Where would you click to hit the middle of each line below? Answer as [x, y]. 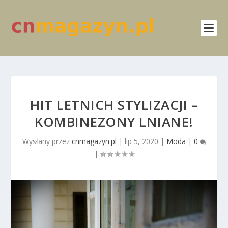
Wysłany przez [47, 141]
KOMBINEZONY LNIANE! [114, 122]
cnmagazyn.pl [94, 141]
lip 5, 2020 [141, 141]
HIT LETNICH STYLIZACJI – [114, 105]
